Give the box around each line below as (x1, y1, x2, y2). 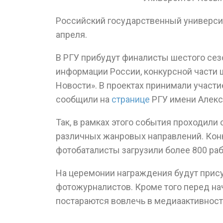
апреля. (56, 29, 87, 40)
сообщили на (56, 94, 111, 105)
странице (111, 94, 150, 105)
